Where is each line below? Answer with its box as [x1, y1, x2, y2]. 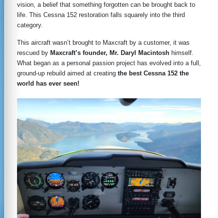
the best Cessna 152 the [118, 69, 189, 77]
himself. [169, 49, 194, 56]
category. [17, 21, 43, 29]
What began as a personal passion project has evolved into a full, [17, 59, 201, 67]
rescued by [17, 49, 50, 56]
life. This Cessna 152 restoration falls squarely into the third [17, 11, 185, 18]
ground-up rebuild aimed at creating [17, 69, 118, 77]
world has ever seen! [17, 79, 79, 87]
